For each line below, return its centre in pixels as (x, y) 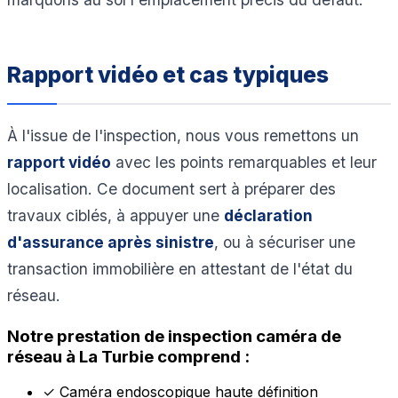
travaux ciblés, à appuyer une (115, 215)
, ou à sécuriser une (285, 242)
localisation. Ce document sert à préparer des (171, 188)
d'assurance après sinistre (111, 242)
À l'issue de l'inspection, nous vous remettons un (183, 135)
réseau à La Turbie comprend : (128, 356)
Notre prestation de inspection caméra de (174, 336)
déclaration (268, 215)
